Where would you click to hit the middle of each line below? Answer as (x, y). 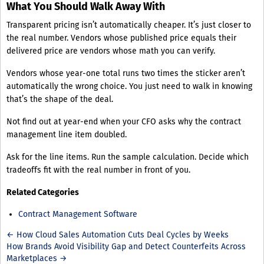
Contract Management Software (78, 214)
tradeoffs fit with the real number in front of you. (98, 170)
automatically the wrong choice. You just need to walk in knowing (129, 87)
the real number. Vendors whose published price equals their (121, 38)
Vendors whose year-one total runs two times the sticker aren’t (126, 74)
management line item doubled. (67, 135)
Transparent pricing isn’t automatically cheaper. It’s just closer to (129, 25)
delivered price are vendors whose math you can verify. (111, 51)
